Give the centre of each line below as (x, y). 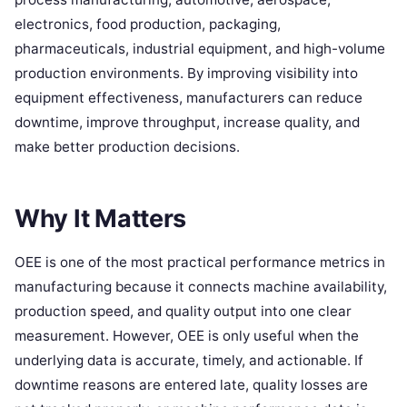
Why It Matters (101, 219)
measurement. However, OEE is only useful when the (187, 336)
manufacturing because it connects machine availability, (201, 287)
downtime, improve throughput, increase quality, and (187, 122)
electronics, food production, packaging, (148, 24)
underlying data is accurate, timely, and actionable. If (189, 361)
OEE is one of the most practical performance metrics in (200, 263)
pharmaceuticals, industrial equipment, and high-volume (200, 48)
